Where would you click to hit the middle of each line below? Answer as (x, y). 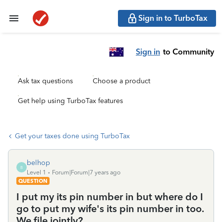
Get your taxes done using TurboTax (72, 136)
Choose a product (121, 81)
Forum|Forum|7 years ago (86, 172)
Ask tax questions (45, 81)
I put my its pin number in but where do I (110, 197)
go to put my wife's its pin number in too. (110, 209)
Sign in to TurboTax (173, 18)
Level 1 (36, 172)
